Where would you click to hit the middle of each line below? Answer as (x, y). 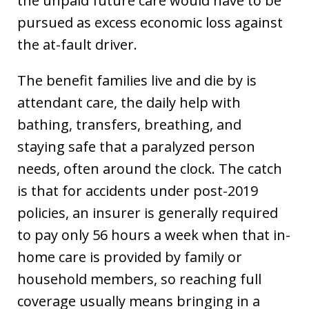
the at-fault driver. (77, 44)
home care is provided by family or (130, 257)
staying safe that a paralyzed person (136, 147)
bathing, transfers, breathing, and (129, 124)
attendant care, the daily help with (129, 102)
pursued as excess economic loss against (150, 22)
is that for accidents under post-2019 (138, 191)
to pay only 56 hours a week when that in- (154, 235)
